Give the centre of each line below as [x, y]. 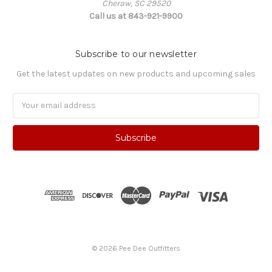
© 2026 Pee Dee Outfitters [136, 248]
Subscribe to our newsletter [136, 54]
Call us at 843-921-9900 [136, 16]
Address [29, 112]
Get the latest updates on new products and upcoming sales [136, 73]
